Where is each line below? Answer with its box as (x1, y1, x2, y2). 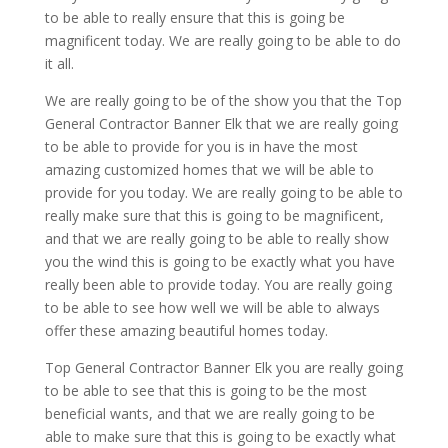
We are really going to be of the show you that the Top (44, 91, 402, 111)
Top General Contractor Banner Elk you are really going (44, 358, 403, 378)
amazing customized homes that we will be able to (44, 160, 374, 180)
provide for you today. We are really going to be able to (44, 183, 403, 203)
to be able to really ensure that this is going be (44, 8, 345, 28)
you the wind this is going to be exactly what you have (44, 252, 395, 272)
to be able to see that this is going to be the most (44, 381, 367, 401)
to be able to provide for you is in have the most (44, 137, 358, 157)
